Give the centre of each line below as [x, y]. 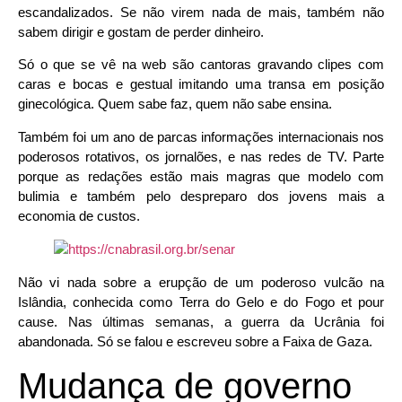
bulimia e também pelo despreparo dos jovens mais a [201, 196]
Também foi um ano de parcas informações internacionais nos [201, 136]
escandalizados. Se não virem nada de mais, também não [201, 12]
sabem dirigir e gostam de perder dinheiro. [141, 32]
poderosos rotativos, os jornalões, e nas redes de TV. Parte [201, 156]
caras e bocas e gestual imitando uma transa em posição [201, 84]
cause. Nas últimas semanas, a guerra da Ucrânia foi [201, 321]
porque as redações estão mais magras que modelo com [201, 176]
